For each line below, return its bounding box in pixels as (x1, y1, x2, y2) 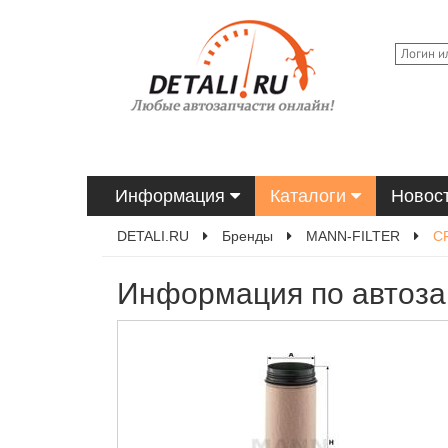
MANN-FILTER (306, 228, 400, 244)
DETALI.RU (117, 228, 189, 244)
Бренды (222, 228, 273, 244)
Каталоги (270, 186, 351, 206)
